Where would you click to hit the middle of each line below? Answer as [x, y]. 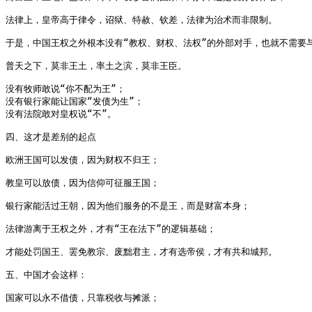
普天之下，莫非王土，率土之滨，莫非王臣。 [96, 65]
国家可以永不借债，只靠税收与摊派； [83, 297]
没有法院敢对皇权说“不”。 [61, 114]
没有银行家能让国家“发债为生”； [75, 101]
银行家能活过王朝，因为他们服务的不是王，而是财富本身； [128, 205]
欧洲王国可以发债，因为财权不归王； [83, 159]
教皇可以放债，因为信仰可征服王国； [83, 182]
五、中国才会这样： [46, 274]
